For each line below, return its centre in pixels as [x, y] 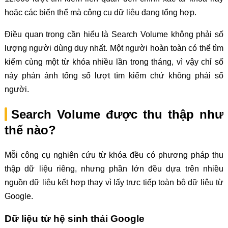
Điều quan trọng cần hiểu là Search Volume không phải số [114, 35]
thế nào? [30, 130]
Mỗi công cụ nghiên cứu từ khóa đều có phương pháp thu [114, 155]
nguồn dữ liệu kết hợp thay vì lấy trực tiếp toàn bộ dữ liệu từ [114, 183]
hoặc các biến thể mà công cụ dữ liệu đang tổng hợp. [100, 13]
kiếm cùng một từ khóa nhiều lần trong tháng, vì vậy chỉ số [114, 62]
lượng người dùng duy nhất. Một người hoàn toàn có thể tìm [114, 48]
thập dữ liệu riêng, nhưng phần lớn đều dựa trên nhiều [114, 169]
